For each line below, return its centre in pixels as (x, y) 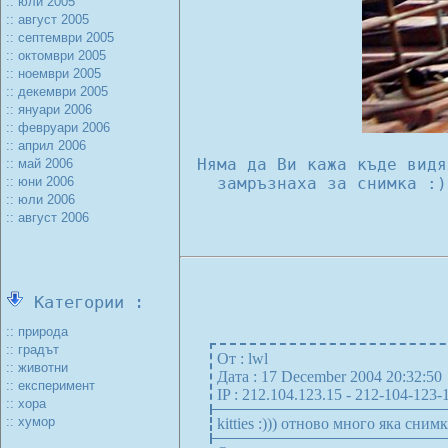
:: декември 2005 (57, 91)
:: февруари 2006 (58, 127)
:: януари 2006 (49, 109)
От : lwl (242, 358)
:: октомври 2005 (56, 55)
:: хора (26, 403)
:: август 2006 (47, 217)
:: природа (37, 331)
